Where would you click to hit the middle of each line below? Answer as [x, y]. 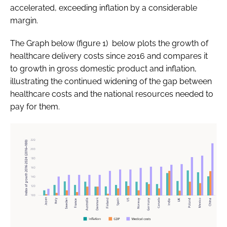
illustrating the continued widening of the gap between [111, 81]
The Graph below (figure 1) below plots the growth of [109, 43]
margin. [24, 20]
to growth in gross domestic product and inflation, [103, 68]
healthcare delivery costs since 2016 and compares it [109, 56]
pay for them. [35, 106]
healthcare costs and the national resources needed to [112, 94]
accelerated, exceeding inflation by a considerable [104, 8]
